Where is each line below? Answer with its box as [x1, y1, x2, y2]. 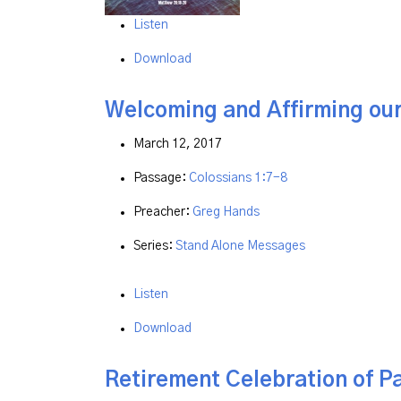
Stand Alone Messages [175, 240, 305, 253]
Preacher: [133, 206, 192, 219]
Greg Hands [192, 206, 260, 219]
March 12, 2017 [133, 138, 222, 151]
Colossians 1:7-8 [189, 172, 287, 185]
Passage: [133, 172, 189, 185]
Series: [133, 240, 175, 253]
